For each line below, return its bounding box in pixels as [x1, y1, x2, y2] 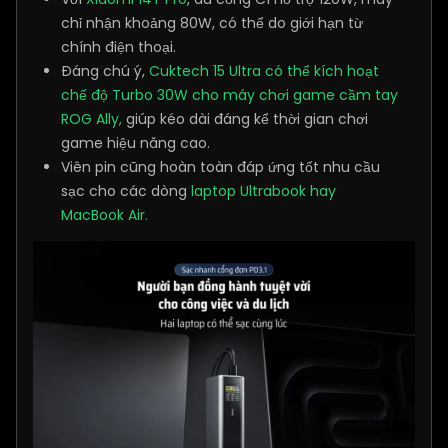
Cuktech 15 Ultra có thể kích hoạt [149, 61, 379, 82]
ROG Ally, [61, 109, 122, 130]
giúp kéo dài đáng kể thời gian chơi [122, 109, 368, 130]
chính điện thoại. [61, 37, 176, 58]
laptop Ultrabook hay [191, 181, 336, 202]
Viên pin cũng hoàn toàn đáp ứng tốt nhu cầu [61, 157, 380, 178]
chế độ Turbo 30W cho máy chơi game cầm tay [61, 85, 398, 106]
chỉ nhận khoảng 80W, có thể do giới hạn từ [61, 13, 363, 34]
